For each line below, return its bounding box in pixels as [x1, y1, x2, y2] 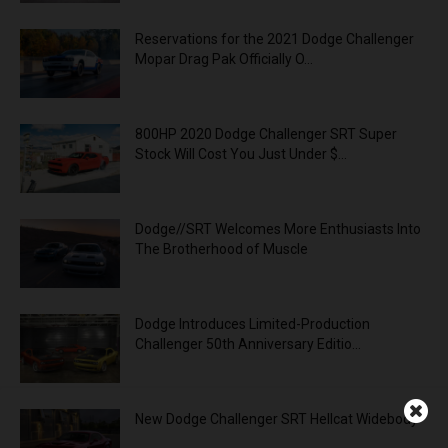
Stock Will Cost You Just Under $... [135, 146, 347, 163]
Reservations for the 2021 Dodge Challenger [135, 31, 414, 48]
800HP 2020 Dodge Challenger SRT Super [135, 126, 397, 143]
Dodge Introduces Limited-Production [135, 316, 370, 333]
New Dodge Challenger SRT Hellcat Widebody [135, 411, 418, 428]
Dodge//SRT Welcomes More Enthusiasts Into [135, 221, 421, 238]
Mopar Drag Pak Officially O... [135, 51, 313, 68]
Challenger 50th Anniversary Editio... [135, 336, 361, 353]
